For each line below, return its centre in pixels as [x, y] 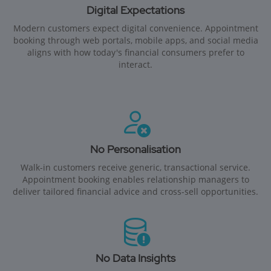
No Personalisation [135, 149]
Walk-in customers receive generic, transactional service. [135, 167]
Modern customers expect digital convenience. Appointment [135, 28]
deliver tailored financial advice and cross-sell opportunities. [135, 191]
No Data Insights [135, 258]
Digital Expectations [135, 10]
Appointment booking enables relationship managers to [135, 179]
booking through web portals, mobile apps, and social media [135, 40]
